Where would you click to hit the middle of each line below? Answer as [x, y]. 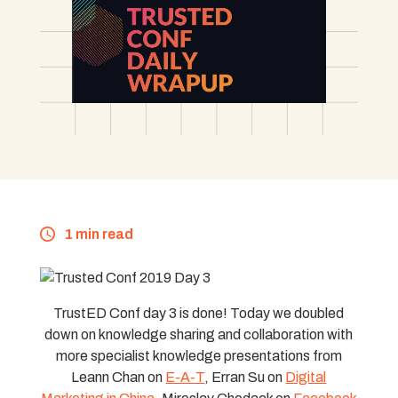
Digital [306, 377]
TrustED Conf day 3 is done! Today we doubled [199, 313]
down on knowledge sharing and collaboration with [199, 334]
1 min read [98, 234]
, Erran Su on [245, 377]
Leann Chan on [119, 377]
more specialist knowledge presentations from [199, 355]
